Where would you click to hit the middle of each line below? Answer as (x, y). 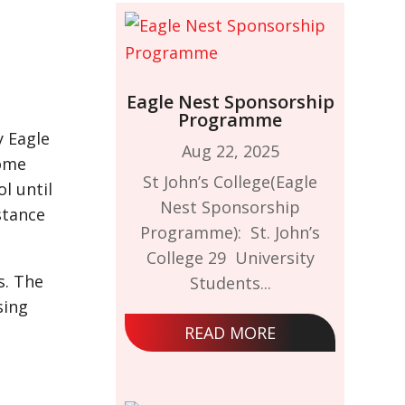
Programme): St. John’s (231, 233)
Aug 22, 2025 (230, 151)
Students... (230, 283)
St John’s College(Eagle (231, 182)
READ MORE (231, 333)
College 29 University (230, 258)
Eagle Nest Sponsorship (230, 102)
